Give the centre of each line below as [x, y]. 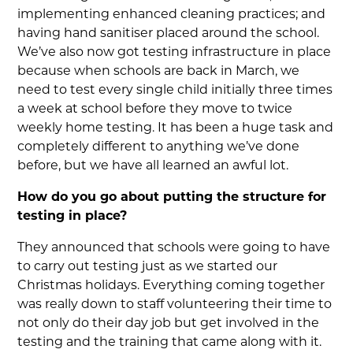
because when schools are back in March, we [159, 72]
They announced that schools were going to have [174, 248]
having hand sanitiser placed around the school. [169, 34]
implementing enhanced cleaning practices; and [172, 15]
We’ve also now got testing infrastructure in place [175, 53]
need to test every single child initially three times [175, 91]
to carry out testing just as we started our [148, 267]
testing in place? [72, 217]
